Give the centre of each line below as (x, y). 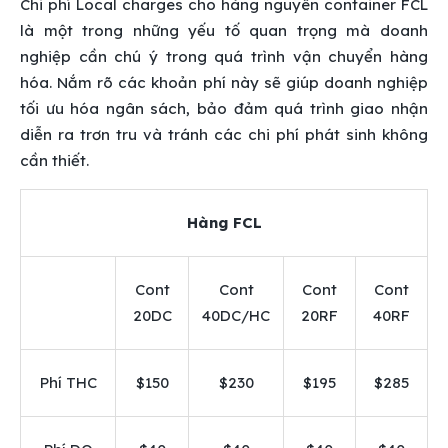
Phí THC (68, 382)
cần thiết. (54, 160)
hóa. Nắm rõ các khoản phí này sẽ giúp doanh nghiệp (224, 82)
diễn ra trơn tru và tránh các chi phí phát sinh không (224, 134)
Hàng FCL (224, 222)
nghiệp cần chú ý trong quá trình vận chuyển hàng (224, 56)
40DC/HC (236, 315)
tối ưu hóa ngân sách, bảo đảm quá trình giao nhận (224, 108)
